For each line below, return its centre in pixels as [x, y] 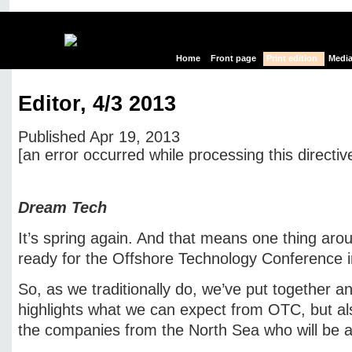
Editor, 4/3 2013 [97, 103]
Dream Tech [62, 208]
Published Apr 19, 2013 [99, 137]
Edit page [58, 171]
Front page [234, 59]
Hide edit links [198, 171]
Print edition [292, 59]
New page [124, 171]
